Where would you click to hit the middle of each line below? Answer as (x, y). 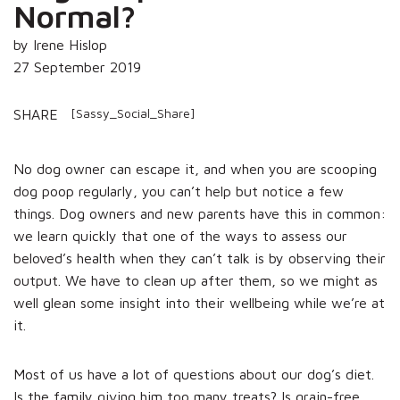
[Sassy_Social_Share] (131, 112)
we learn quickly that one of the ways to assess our (180, 235)
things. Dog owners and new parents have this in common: (200, 213)
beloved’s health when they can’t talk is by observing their (200, 258)
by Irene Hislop (60, 44)
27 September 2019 (77, 67)
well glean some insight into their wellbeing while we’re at (199, 302)
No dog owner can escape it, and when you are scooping (195, 168)
